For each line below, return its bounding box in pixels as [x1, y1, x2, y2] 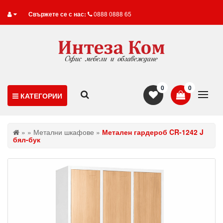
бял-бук [13, 134, 40, 144]
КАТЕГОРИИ [20, 91, 62, 101]
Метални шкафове [33, 127, 94, 137]
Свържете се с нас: [28, 9, 86, 18]
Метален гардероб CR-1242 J [102, 127, 204, 137]
